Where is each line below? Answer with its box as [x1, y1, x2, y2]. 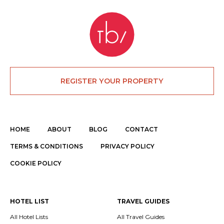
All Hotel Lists [10, 212, 48, 220]
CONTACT [125, 125, 158, 133]
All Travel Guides [117, 212, 164, 220]
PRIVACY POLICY [100, 142, 154, 150]
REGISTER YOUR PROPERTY [60, 76, 163, 86]
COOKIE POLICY [10, 159, 61, 167]
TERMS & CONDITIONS [10, 142, 83, 150]
